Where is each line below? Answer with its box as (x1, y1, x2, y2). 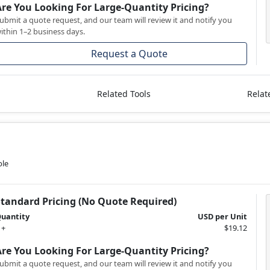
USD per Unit (197, 211, 247, 222)
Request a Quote (91, 47, 168, 61)
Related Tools (96, 88, 151, 100)
